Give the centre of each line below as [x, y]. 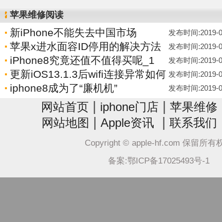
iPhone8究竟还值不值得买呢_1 [82, 60]
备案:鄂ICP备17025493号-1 [159, 161]
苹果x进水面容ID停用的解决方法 [85, 47]
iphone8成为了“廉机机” [64, 88]
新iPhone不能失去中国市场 [73, 33]
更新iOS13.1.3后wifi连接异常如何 [88, 74]
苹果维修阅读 [37, 15]
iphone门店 [129, 107]
